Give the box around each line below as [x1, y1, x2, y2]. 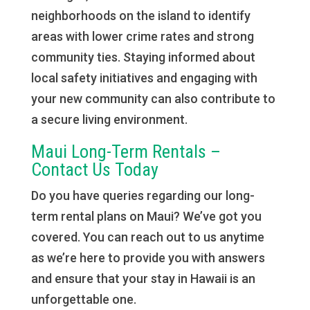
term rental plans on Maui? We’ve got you [30, 209, 262, 224]
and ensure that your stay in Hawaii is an [30, 271, 255, 286]
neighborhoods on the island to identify [30, 8, 250, 23]
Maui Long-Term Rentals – [30, 141, 221, 162]
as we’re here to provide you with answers [30, 250, 265, 265]
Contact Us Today [30, 159, 158, 180]
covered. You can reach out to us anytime [30, 230, 264, 244]
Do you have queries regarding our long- [30, 188, 255, 203]
